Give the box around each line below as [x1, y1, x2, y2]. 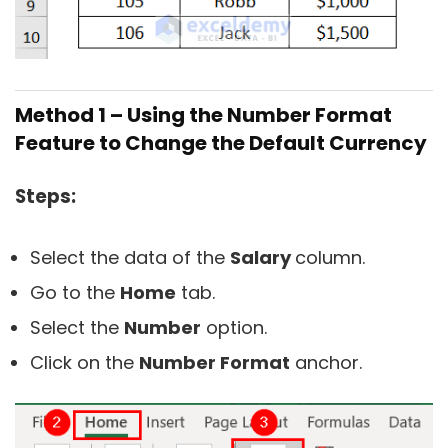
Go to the [30, 279, 120, 305]
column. [295, 244, 365, 270]
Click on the [30, 349, 139, 375]
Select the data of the [30, 244, 230, 270]
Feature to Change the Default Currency [15, 128, 427, 157]
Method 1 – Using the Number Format [15, 100, 392, 129]
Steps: [15, 182, 76, 210]
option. [201, 314, 267, 340]
